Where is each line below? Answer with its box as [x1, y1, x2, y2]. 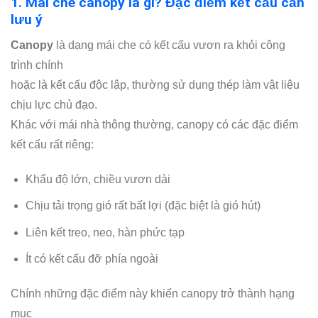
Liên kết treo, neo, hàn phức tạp [25, 226, 185, 238]
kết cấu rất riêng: [11, 138, 94, 150]
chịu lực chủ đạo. [11, 98, 97, 111]
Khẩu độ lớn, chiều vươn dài [25, 172, 170, 185]
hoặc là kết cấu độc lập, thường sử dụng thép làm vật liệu [11, 78, 300, 91]
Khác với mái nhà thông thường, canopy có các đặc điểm [11, 118, 298, 131]
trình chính [11, 58, 63, 71]
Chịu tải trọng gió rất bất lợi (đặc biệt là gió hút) [25, 199, 261, 212]
